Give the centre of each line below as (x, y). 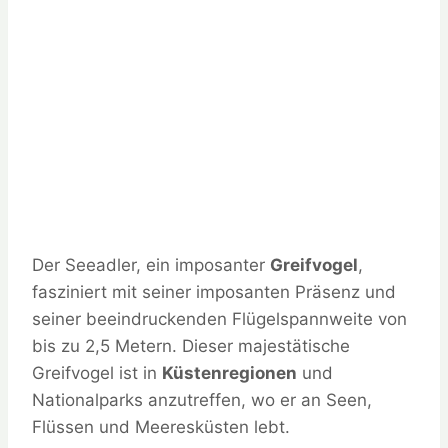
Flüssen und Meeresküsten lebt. (161, 427)
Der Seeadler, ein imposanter (151, 265)
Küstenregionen (229, 373)
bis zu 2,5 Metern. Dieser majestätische (191, 346)
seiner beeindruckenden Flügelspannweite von (219, 319)
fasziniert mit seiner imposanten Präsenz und (214, 292)
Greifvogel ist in (97, 373)
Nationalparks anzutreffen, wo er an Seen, (202, 400)
